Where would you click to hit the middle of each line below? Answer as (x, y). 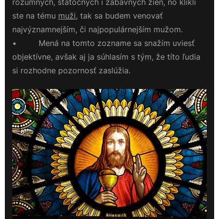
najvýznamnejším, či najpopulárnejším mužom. (98, 30)
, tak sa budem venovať (119, 16)
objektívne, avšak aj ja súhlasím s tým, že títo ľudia (106, 57)
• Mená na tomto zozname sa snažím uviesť (103, 43)
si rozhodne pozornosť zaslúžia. (71, 71)
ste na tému (35, 16)
